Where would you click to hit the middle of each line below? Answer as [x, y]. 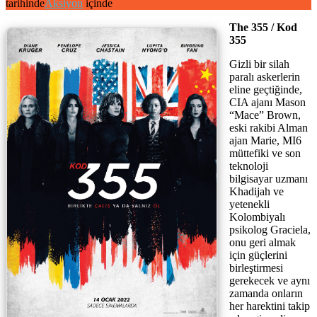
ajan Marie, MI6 [265, 140]
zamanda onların [266, 293]
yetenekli [249, 204]
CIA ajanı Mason [267, 102]
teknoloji [249, 166]
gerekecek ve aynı [270, 280]
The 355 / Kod [263, 27]
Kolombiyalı [257, 217]
